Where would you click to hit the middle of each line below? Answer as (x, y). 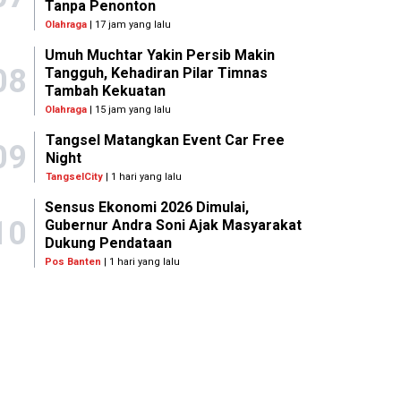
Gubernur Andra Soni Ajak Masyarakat (174, 226)
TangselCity (74, 177)
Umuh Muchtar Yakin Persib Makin (160, 55)
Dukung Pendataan (109, 243)
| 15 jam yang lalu (129, 110)
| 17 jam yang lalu (129, 25)
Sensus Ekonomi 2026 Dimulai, (147, 208)
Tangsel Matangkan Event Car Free (165, 141)
